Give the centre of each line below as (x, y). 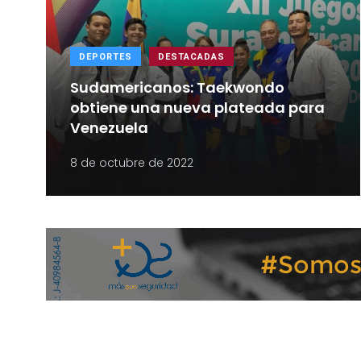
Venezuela (109, 128)
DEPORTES (106, 56)
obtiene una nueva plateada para (197, 108)
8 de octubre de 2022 (132, 162)
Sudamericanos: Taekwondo (177, 88)
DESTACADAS (191, 56)
